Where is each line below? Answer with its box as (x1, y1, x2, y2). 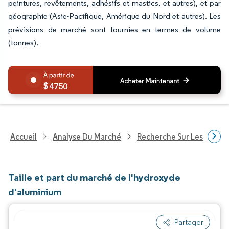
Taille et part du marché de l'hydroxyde (8, 171, 180, 184)
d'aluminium (8, 186, 61, 198)
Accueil (10, 131, 37, 142)
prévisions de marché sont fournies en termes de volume (8, 25, 221, 34)
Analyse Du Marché (53, 131, 121, 142)
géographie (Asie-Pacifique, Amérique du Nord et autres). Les (8, 11, 221, 21)
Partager (174, 217, 203, 227)
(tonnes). (8, 38, 38, 48)
